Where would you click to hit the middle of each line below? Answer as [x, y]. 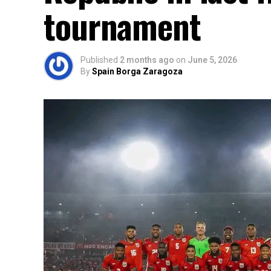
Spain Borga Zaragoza [137, 71]
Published [99, 60]
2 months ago [147, 60]
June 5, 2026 [212, 60]
